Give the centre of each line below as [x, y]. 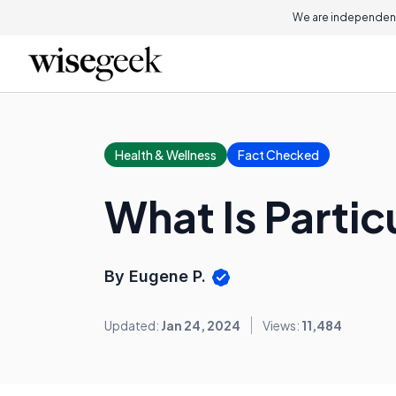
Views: [282, 326]
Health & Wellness [166, 155]
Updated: [133, 326]
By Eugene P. [157, 276]
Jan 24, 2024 [201, 326]
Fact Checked [278, 155]
